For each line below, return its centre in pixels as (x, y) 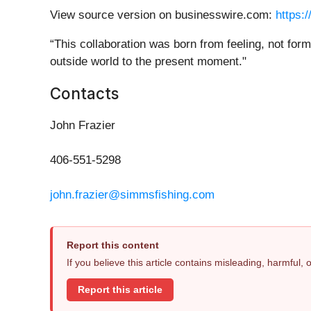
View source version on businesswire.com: (163, 15)
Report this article (120, 289)
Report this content (113, 245)
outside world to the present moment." (148, 62)
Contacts (84, 94)
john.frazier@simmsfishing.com (132, 195)
